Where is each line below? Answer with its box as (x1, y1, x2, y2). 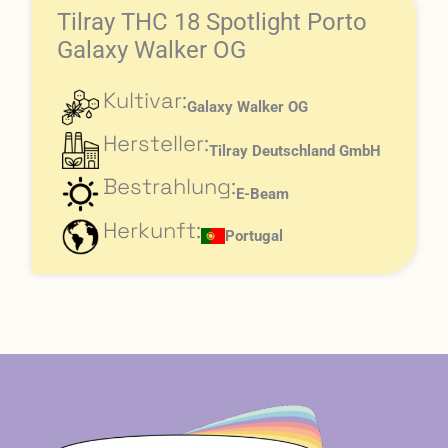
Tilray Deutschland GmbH (208, 141, 381, 160)
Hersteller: (102, 128, 209, 157)
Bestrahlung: (102, 172, 236, 201)
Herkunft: (102, 215, 201, 244)
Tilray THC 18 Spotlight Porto (57, 7, 367, 36)
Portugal (224, 226, 283, 245)
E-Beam (235, 184, 289, 203)
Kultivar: (102, 85, 187, 114)
